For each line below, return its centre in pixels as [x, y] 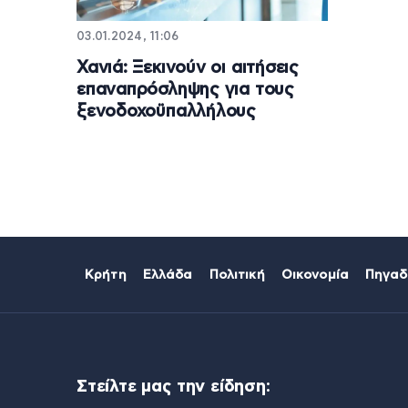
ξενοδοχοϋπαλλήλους [167, 112]
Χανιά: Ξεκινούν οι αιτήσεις [188, 68]
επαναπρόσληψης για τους [185, 90]
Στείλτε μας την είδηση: [173, 387]
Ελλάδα [168, 275]
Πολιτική [237, 275]
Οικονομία [315, 275]
